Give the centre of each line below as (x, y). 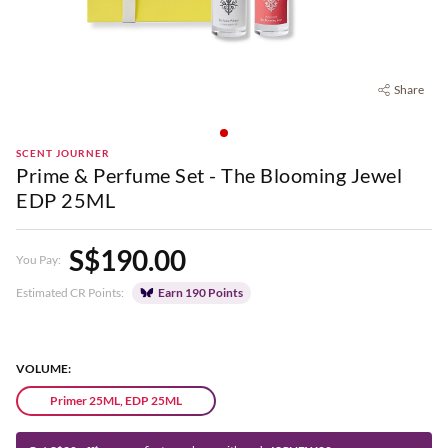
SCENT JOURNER (63, 152)
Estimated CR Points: (70, 292)
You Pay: (38, 259)
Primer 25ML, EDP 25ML (116, 400)
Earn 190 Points (200, 292)
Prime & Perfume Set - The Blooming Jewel (209, 174)
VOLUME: (43, 368)
